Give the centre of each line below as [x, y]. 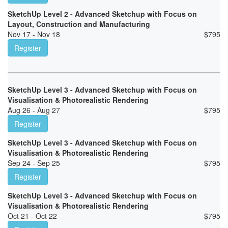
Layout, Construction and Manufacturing [79, 24]
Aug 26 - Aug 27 [34, 110]
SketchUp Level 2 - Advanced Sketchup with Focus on [102, 14]
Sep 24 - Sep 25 [34, 163]
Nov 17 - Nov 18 [34, 34]
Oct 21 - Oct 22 [32, 216]
